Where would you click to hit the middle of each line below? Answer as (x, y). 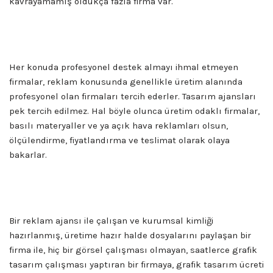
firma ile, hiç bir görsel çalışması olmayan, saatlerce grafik (133, 250)
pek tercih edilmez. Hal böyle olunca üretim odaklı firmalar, (134, 111)
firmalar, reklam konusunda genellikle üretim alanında (126, 81)
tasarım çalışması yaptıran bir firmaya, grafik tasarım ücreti (136, 264)
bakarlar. (28, 154)
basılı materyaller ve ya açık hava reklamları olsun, (119, 125)
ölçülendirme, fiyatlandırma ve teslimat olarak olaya (119, 140)
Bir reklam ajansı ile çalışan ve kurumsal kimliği (111, 220)
